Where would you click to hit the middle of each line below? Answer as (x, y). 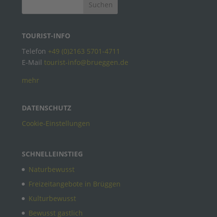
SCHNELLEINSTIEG (52, 154)
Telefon (35, 51)
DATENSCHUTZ (46, 108)
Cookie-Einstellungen (56, 123)
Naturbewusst (51, 169)
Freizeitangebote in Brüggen (74, 184)
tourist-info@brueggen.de (86, 62)
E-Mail (33, 62)
